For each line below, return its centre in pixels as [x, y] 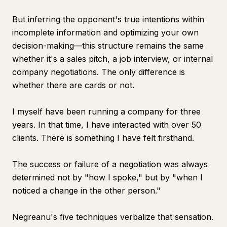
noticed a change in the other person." [86, 191]
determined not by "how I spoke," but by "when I [107, 177]
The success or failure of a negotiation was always [110, 164]
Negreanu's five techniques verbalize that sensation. [113, 217]
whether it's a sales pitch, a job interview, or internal [112, 59]
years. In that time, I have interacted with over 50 [107, 125]
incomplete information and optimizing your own [105, 32]
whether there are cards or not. [73, 85]
